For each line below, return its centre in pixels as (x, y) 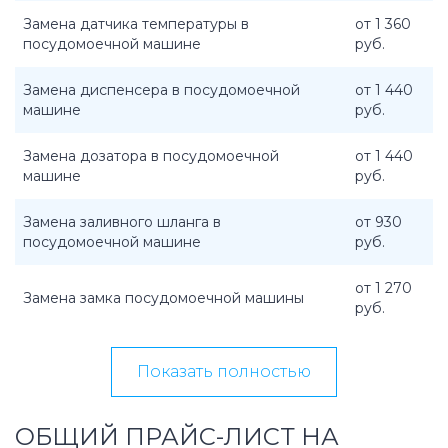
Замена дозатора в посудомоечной (151, 156)
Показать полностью (224, 371)
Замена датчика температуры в (136, 24)
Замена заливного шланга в (122, 222)
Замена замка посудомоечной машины (163, 298)
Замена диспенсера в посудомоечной (161, 90)
